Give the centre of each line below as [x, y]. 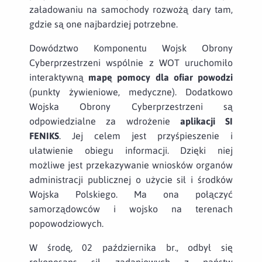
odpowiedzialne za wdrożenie [105, 121]
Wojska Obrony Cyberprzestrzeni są [131, 106]
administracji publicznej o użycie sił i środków [131, 179]
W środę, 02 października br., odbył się [131, 247]
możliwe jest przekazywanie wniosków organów [131, 165]
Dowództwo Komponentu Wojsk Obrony [131, 48]
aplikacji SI [206, 121]
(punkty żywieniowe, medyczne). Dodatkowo [131, 92]
